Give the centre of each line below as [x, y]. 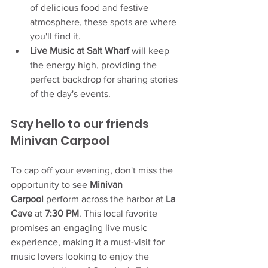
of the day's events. [70, 93]
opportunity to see [50, 184]
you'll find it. [55, 36]
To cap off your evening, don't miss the [93, 170]
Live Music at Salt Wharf [80, 50]
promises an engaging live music [80, 227]
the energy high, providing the [95, 65]
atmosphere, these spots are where [104, 22]
